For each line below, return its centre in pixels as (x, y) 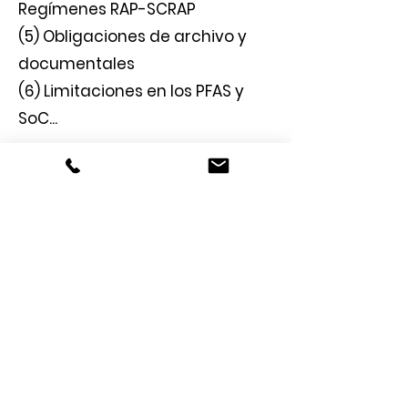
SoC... (38, 118)
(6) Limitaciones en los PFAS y (131, 91)
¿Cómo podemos (146, 197)
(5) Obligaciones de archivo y (133, 36)
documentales (76, 64)
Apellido (60, 323)
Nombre (60, 273)
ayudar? (146, 230)
